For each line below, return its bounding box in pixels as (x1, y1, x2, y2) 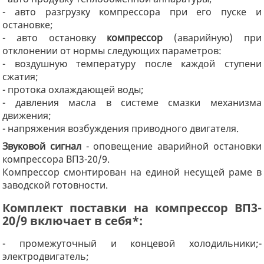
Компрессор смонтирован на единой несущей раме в (2, 165, 262, 179)
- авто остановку (2, 31, 107, 44)
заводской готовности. (2, 178, 108, 192)
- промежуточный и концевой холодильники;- (2, 237, 262, 250)
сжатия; (2, 70, 39, 83)
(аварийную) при (163, 31, 262, 44)
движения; (2, 108, 52, 122)
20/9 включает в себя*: (2, 212, 143, 229)
